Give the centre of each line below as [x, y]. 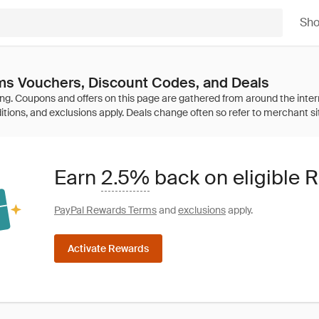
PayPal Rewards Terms [105, 210]
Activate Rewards [108, 248]
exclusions [202, 210]
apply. [239, 210]
